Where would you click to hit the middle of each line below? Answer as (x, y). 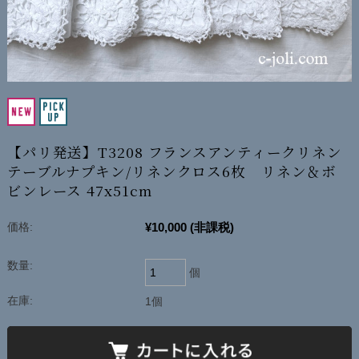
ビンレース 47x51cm (79, 191)
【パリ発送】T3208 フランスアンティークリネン (174, 152)
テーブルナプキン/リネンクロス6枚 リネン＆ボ (172, 171)
